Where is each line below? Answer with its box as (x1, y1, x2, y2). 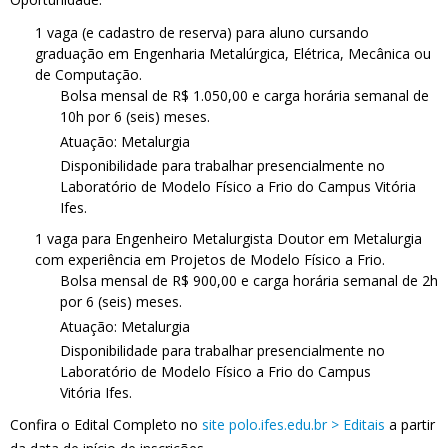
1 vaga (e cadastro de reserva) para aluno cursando (35, 23, 369, 42)
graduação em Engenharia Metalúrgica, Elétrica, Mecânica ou (35, 44, 431, 63)
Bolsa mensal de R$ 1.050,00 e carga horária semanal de (60, 86, 429, 105)
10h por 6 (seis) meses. (60, 107, 210, 126)
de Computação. (35, 65, 142, 84)
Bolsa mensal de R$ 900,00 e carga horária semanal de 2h (60, 271, 438, 290)
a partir (385, 415, 435, 434)
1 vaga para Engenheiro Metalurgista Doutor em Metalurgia (35, 229, 422, 248)
